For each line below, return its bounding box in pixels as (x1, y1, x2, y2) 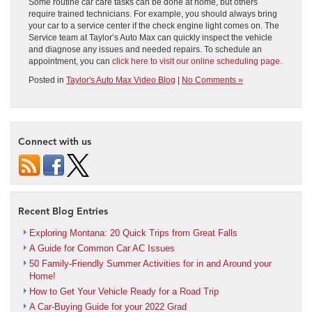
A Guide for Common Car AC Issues (29, 243, 175, 254)
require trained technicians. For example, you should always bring (29, 9, 277, 19)
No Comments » (182, 75, 243, 86)
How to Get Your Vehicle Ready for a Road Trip (29, 286, 219, 297)
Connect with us (18, 136, 91, 148)
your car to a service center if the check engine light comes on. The (29, 21, 279, 31)
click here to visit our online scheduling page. (112, 56, 282, 67)
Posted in (29, 75, 66, 86)
